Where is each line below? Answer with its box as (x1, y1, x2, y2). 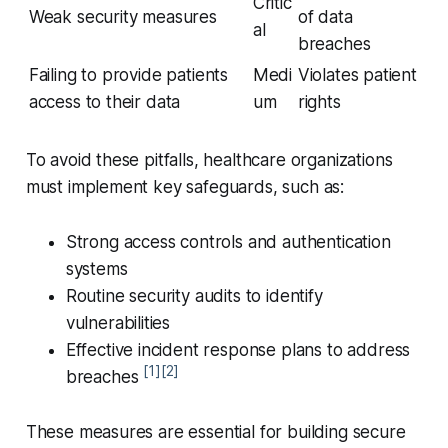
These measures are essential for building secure (25, 422, 406, 443)
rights (297, 92, 341, 113)
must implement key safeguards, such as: (25, 177, 345, 198)
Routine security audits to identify (65, 286, 323, 307)
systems (65, 259, 128, 280)
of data (297, 7, 353, 28)
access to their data (28, 92, 181, 113)
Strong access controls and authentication (65, 232, 391, 253)
